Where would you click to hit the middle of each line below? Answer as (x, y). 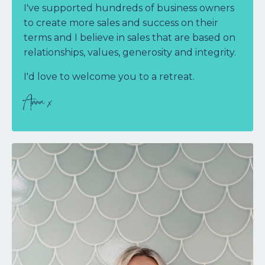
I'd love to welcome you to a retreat (108, 77)
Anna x (40, 104)
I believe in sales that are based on (155, 38)
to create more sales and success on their (121, 23)
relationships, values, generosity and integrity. (131, 53)
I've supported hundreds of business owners (129, 8)
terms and (49, 38)
